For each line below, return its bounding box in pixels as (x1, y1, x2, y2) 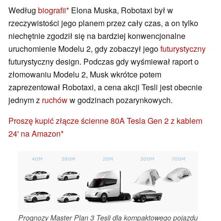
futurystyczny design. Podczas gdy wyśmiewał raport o (8, 56, 199, 68)
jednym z (8, 94, 42, 106)
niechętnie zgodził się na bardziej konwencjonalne (8, 30, 185, 42)
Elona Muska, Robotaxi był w (69, 4, 173, 16)
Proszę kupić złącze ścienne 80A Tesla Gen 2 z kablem (8, 115, 202, 127)
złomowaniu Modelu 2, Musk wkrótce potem (8, 69, 161, 80)
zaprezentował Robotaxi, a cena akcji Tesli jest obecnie (8, 81, 202, 93)
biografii (38, 4, 66, 16)
